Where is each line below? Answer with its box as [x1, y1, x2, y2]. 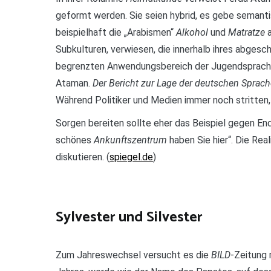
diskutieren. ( [56, 151, 109, 163]
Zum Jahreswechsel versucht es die [56, 249, 211, 261]
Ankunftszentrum [94, 134, 167, 146]
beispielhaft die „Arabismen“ [56, 26, 176, 38]
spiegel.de [109, 151, 153, 163]
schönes [56, 134, 94, 146]
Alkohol [176, 26, 208, 38]
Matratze [228, 26, 265, 38]
